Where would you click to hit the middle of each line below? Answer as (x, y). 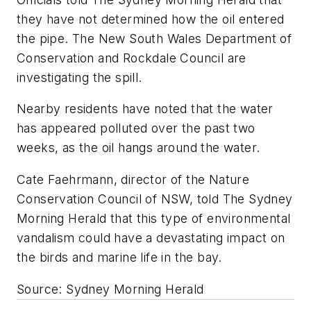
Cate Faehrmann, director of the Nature (133, 179)
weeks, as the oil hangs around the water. (138, 148)
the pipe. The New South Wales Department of (154, 38)
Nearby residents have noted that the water (145, 109)
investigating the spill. (79, 77)
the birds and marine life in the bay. (119, 257)
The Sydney (258, 199)
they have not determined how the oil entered (151, 19)
